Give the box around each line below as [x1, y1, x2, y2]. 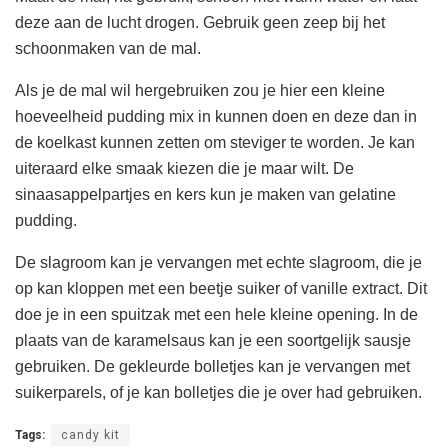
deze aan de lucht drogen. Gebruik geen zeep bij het [15, 13, 385, 31]
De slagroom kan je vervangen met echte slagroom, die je [15, 253, 422, 271]
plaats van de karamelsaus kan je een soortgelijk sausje [15, 331, 411, 349]
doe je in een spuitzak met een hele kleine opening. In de [15, 305, 418, 323]
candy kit [61, 427, 120, 442]
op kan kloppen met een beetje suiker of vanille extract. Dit [15, 279, 427, 297]
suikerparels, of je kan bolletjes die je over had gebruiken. [15, 383, 422, 401]
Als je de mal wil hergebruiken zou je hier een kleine [15, 81, 385, 99]
